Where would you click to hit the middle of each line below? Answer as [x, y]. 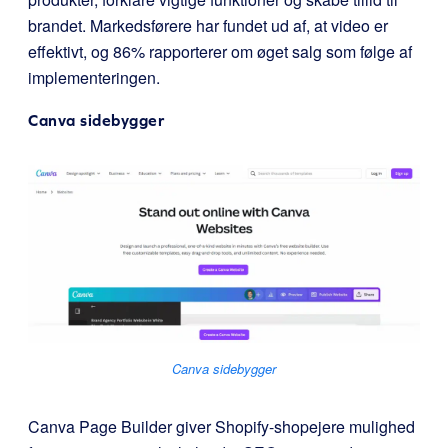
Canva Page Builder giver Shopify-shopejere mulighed [221, 426]
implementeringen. [94, 78]
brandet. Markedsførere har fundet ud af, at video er [208, 26]
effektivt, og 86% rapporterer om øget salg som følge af [220, 52]
